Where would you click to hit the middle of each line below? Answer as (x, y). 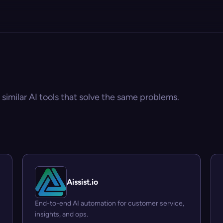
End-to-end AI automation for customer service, (110, 203)
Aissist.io (83, 182)
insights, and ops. (62, 214)
